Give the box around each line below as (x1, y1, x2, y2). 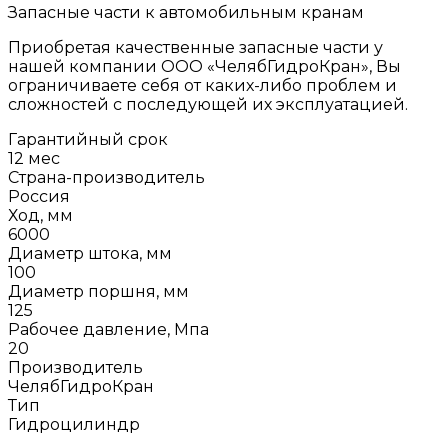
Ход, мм (8, 205, 73, 225)
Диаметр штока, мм (8, 243, 172, 263)
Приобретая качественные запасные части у (8, 37, 383, 57)
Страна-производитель (8, 167, 205, 187)
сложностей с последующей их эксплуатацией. (8, 94, 408, 114)
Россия (8, 186, 70, 206)
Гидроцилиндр (8, 414, 140, 434)
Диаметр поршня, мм (8, 281, 189, 301)
